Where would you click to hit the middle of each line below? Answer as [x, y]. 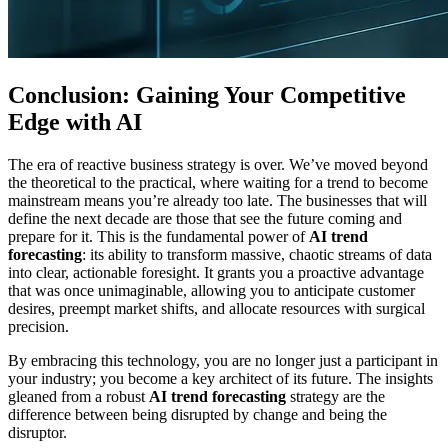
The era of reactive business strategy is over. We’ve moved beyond [218, 164]
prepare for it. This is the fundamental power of [158, 236]
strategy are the [335, 396]
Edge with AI [75, 121]
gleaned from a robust [78, 396]
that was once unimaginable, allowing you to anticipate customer [211, 290]
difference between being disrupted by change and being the [197, 414]
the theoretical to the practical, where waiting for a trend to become [218, 182]
